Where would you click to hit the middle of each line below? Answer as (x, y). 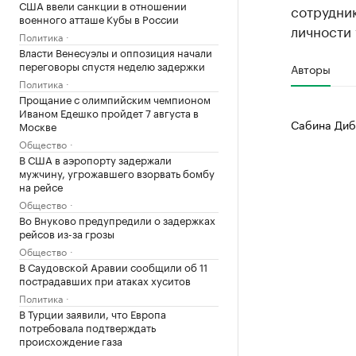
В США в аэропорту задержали (95, 159)
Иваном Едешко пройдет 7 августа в (109, 112)
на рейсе (41, 186)
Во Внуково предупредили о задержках (117, 219)
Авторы (310, 68)
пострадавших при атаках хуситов (105, 280)
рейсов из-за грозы (67, 233)
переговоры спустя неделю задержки (112, 65)
